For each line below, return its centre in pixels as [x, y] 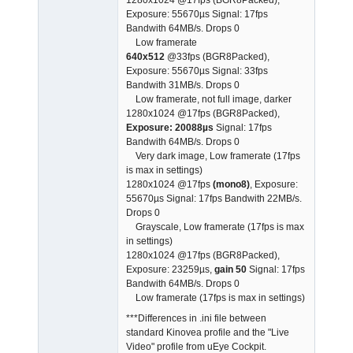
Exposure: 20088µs [170, 127]
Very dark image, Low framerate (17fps [213, 156]
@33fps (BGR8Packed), [217, 56]
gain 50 [230, 269]
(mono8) [230, 184]
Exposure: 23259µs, [170, 269]
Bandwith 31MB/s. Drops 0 [183, 85]
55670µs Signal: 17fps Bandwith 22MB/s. [214, 198]
